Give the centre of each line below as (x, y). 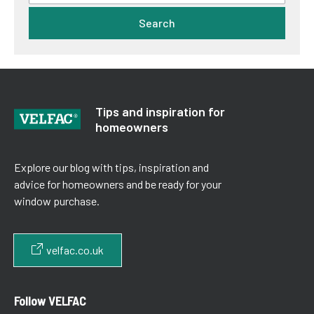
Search (157, 23)
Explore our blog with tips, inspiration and (111, 168)
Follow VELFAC (50, 301)
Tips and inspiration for (160, 112)
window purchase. (57, 201)
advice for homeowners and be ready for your (118, 184)
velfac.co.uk (75, 250)
